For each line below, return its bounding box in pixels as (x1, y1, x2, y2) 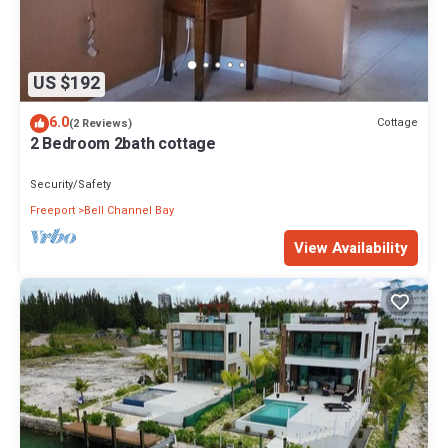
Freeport (30, 201, 75, 219)
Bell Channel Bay (84, 201, 174, 219)
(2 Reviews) (69, 114, 132, 132)
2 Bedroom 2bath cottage (30, 131, 216, 156)
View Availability (294, 236, 408, 259)
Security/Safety (30, 175, 111, 193)
